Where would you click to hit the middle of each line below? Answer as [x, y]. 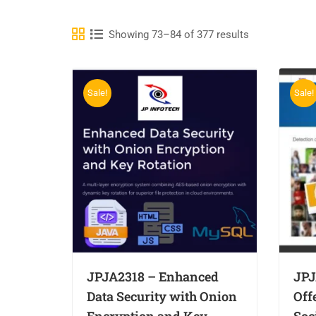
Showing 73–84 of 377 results [179, 34]
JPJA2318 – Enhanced [153, 276]
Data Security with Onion [162, 296]
